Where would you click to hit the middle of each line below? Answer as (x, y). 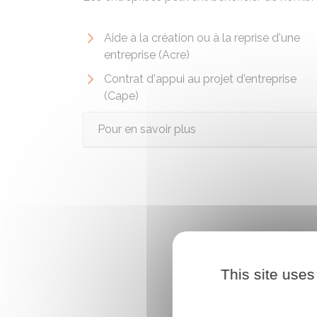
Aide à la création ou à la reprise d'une (202, 38)
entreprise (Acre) (147, 55)
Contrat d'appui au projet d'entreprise (200, 79)
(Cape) (121, 96)
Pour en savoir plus (147, 129)
